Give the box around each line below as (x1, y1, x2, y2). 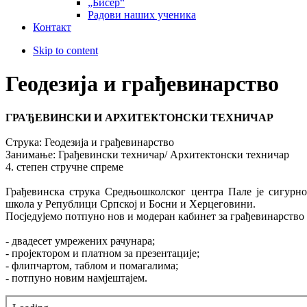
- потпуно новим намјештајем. (5, 271, 147, 284)
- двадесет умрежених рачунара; (5, 234, 155, 247)
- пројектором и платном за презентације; (5, 247, 199, 259)
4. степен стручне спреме (5, 160, 123, 173)
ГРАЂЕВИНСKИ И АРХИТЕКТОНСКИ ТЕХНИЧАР (5, 111, 273, 123)
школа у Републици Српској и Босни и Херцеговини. (5, 197, 256, 210)
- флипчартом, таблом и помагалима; (5, 259, 178, 271)
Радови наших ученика (88, 8, 196, 21)
